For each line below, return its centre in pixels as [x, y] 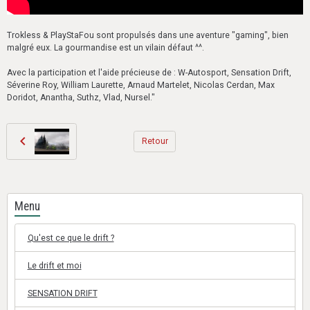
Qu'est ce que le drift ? [71, 238]
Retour [155, 141]
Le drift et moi [54, 265]
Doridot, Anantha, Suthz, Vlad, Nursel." [81, 97]
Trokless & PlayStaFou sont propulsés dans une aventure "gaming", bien [148, 35]
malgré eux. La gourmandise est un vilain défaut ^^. [106, 47]
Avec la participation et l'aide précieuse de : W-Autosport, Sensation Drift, [149, 72]
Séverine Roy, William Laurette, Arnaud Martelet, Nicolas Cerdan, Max [141, 85]
